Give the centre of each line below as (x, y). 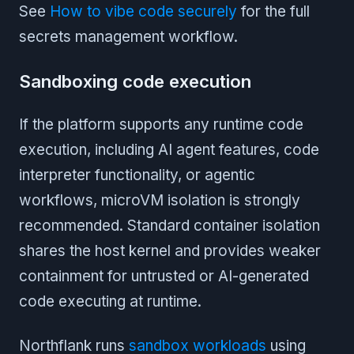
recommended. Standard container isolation (169, 225)
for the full (273, 11)
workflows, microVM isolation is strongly (160, 200)
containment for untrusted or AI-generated (164, 276)
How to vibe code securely (143, 11)
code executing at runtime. (110, 301)
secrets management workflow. (128, 36)
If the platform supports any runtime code (161, 124)
